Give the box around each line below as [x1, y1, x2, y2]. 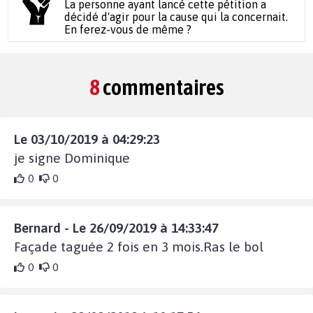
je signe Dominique [14, 150, 130, 166]
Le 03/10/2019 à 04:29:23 [14, 131, 160, 147]
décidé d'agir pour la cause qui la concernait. [64, 10, 289, 23]
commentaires [99, 73, 224, 100]
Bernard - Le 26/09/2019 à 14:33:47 [14, 219, 219, 235]
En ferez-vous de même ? [64, 22, 192, 36]
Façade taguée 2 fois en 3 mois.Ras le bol [14, 238, 263, 254]
